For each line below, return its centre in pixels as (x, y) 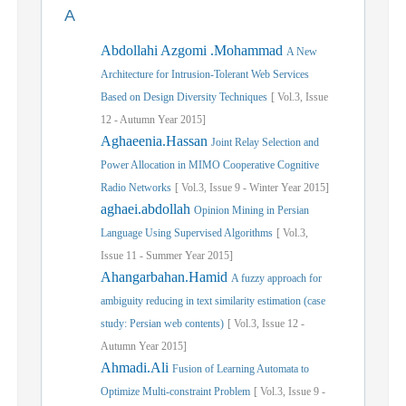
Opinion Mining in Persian (251, 210)
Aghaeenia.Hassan (156, 141)
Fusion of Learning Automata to (241, 369)
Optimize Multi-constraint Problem (175, 391)
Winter (264, 188)
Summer (164, 256)
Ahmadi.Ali (136, 367)
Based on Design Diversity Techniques (184, 97)
